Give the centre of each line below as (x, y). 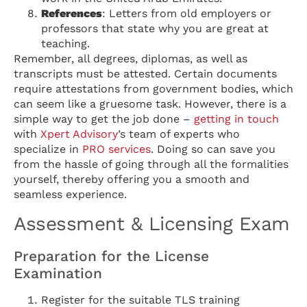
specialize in (48, 149)
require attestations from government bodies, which (153, 88)
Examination (58, 273)
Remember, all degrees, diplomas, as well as (131, 58)
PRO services (116, 149)
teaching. (65, 43)
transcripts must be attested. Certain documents (145, 73)
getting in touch (236, 119)
